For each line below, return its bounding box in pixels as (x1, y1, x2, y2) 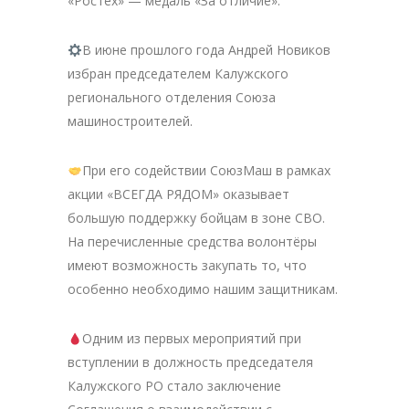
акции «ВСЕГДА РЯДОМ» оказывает (68, 185, 289, 204)
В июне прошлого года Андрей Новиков (81, 41, 330, 59)
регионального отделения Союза (68, 89, 276, 107)
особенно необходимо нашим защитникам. (68, 280, 338, 299)
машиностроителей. (68, 112, 193, 131)
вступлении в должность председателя (68, 353, 313, 372)
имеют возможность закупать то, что (68, 257, 307, 275)
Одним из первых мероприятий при (81, 330, 301, 348)
